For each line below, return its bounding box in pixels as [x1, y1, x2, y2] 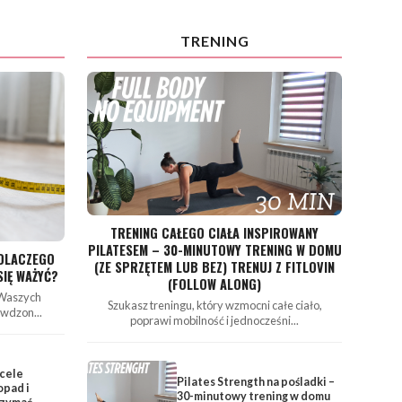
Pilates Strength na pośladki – [176, 374, 335, 389]
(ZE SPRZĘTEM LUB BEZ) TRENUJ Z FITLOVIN [94, 257, 336, 276]
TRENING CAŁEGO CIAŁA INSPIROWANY [110, 223, 319, 242]
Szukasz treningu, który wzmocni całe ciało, [107, 297, 322, 312]
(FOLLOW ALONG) [168, 274, 262, 293]
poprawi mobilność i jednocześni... [130, 312, 300, 328]
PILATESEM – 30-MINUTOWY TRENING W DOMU [87, 240, 342, 259]
